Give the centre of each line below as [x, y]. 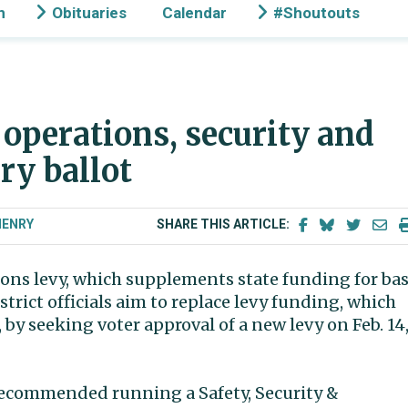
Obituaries [89, 13]
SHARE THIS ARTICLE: [224, 224]
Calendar [194, 13]
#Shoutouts [316, 13]
